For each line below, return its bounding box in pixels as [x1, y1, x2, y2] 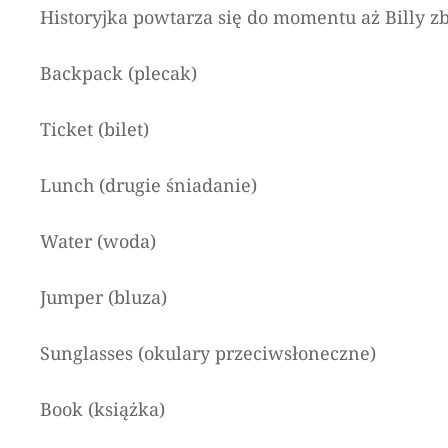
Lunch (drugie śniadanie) [40, 173, 257, 197]
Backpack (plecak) [40, 61, 197, 85]
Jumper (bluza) [40, 285, 167, 309]
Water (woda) [40, 229, 156, 253]
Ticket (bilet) [40, 117, 149, 141]
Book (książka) [40, 397, 165, 421]
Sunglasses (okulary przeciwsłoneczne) [40, 341, 376, 365]
